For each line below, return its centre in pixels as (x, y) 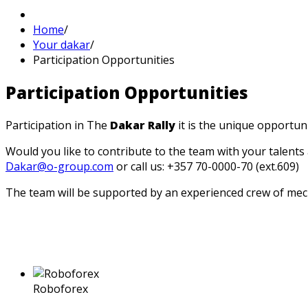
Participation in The (58, 125)
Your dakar (62, 45)
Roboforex (60, 288)
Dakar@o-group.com (59, 166)
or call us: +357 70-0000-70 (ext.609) (206, 166)
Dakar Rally (143, 125)
